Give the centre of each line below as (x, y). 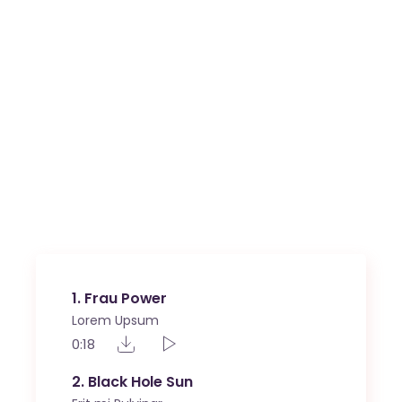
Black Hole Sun (140, 382)
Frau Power (126, 299)
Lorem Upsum (116, 321)
